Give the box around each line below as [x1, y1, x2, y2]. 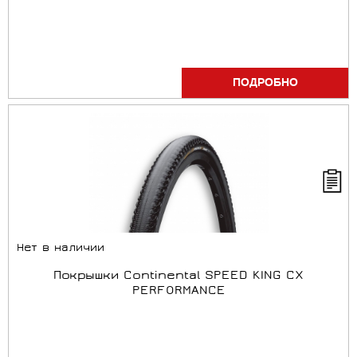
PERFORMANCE [131, 284, 226, 300]
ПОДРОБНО [232, 75, 298, 91]
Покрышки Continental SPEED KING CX [53, 269, 304, 284]
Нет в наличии [17, 242, 104, 256]
